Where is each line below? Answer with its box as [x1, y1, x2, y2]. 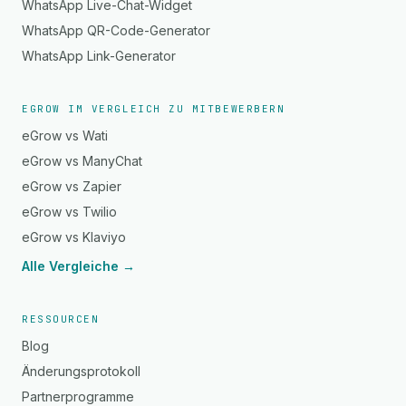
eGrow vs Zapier [22, 179, 121, 194]
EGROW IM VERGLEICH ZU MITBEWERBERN [22, 102, 285, 115]
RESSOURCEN [22, 313, 100, 325]
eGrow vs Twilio [22, 204, 117, 219]
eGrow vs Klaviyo [22, 229, 126, 245]
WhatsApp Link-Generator [22, 48, 176, 63]
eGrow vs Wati [22, 128, 108, 143]
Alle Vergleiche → [22, 258, 135, 274]
